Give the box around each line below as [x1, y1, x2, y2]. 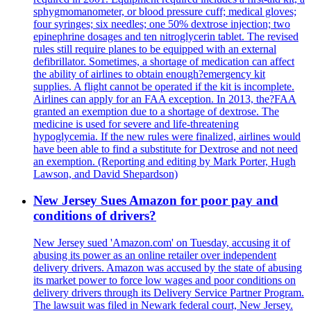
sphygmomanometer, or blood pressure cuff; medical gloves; [33, 5, 296, 17]
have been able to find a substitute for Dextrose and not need [33, 142, 298, 155]
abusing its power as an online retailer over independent [33, 249, 276, 261]
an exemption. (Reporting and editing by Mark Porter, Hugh [33, 155, 296, 167]
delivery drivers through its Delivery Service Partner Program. [33, 287, 304, 299]
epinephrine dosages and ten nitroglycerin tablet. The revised [33, 30, 299, 42]
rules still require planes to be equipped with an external [33, 42, 276, 55]
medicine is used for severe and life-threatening [33, 117, 239, 130]
